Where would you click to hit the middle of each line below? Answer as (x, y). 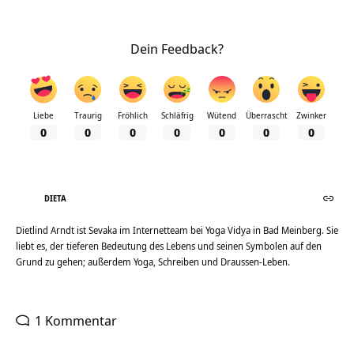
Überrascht (266, 115)
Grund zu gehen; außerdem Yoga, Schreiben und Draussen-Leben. (153, 262)
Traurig (88, 115)
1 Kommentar (76, 320)
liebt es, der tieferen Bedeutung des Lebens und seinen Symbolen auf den (169, 246)
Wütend (222, 115)
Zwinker (311, 115)
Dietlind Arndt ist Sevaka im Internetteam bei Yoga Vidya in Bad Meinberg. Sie (177, 230)
